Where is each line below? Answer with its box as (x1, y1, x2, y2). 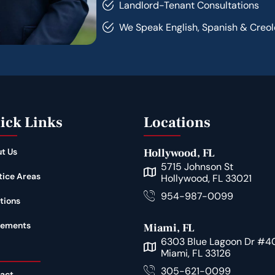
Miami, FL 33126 (160, 247, 231, 260)
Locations (144, 113, 211, 132)
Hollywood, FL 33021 (160, 172, 252, 185)
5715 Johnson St (160, 160, 233, 173)
